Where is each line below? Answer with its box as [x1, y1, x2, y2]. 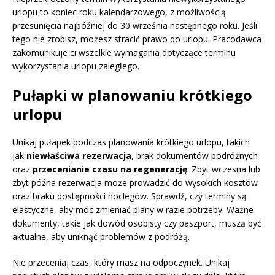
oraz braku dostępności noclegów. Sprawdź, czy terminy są [12, 190, 247, 203]
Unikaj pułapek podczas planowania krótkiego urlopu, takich [12, 136, 250, 149]
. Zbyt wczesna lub [187, 163, 260, 176]
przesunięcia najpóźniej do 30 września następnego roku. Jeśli [12, 20, 257, 32]
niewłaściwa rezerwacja [26, 150, 131, 162]
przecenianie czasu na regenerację [33, 163, 187, 176]
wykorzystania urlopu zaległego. [12, 60, 139, 72]
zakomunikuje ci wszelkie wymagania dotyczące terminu [12, 47, 236, 59]
